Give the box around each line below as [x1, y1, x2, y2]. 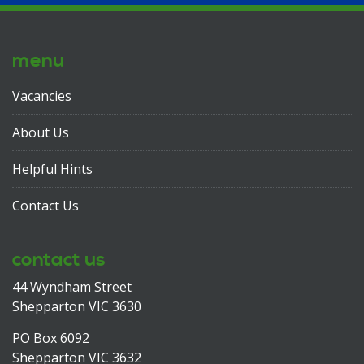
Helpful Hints [12, 160, 93, 178]
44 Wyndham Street [12, 278, 132, 296]
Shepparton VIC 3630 [12, 297, 141, 315]
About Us [12, 123, 69, 141]
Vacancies [12, 87, 71, 105]
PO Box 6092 [12, 329, 89, 347]
